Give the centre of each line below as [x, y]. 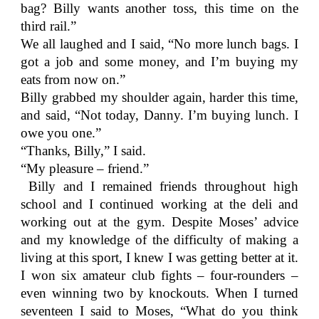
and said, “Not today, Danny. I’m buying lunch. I [159, 115]
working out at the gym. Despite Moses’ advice [159, 222]
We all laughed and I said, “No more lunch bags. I [159, 44]
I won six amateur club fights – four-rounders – [159, 275]
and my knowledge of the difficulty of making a [159, 240]
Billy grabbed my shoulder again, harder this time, [159, 97]
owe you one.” [61, 133]
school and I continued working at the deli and [159, 204]
